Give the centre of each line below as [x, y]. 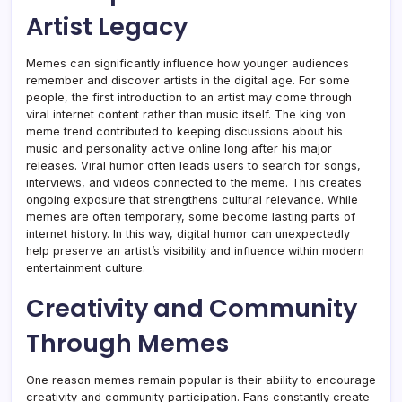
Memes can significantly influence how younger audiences [188, 63]
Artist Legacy [107, 26]
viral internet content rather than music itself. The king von [186, 114]
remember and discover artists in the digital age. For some [188, 80]
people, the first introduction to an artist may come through [189, 97]
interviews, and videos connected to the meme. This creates [194, 182]
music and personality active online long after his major [179, 148]
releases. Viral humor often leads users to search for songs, [193, 165]
